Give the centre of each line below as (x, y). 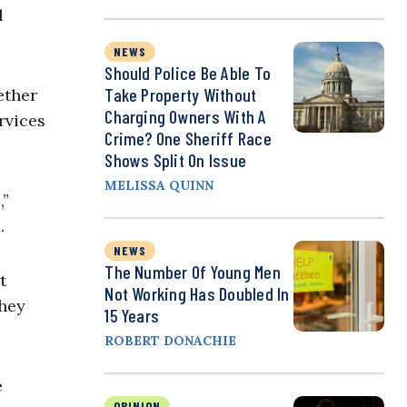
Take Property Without (181, 95)
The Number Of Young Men (193, 272)
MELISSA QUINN (159, 186)
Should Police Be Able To (188, 73)
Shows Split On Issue (176, 160)
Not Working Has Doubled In (197, 294)
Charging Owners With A (186, 117)
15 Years (132, 316)
